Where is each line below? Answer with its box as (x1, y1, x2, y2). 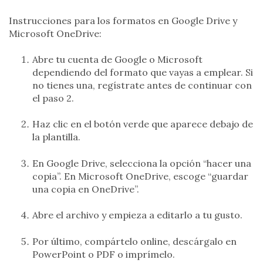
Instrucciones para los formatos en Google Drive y (9, 14, 237, 26)
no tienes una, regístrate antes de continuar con (32, 79, 252, 92)
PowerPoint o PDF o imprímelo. (32, 248, 175, 260)
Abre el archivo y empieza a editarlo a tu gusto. (32, 209, 242, 221)
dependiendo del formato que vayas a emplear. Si (32, 66, 253, 79)
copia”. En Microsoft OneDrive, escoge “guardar (32, 170, 248, 182)
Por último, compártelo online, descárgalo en (32, 235, 237, 247)
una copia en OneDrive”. (32, 183, 139, 195)
